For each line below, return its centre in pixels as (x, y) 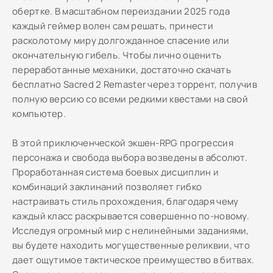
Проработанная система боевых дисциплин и (115, 172)
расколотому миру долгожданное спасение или (121, 41)
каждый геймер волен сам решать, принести (113, 26)
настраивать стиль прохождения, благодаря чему (126, 201)
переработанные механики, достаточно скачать (122, 70)
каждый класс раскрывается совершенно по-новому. (131, 216)
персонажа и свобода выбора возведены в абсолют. (130, 158)
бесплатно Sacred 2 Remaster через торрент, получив (135, 84)
